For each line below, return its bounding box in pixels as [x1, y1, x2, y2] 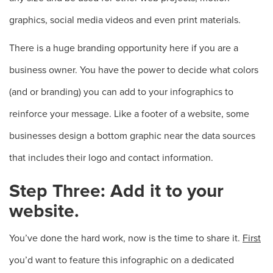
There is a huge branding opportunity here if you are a [9, 42, 238, 54]
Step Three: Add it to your [9, 180, 224, 202]
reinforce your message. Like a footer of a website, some [9, 108, 249, 120]
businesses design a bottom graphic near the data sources [9, 130, 255, 142]
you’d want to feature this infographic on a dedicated [9, 254, 234, 266]
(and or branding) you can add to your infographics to [9, 86, 233, 98]
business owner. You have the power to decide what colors [9, 64, 258, 76]
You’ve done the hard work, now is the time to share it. [9, 232, 243, 244]
